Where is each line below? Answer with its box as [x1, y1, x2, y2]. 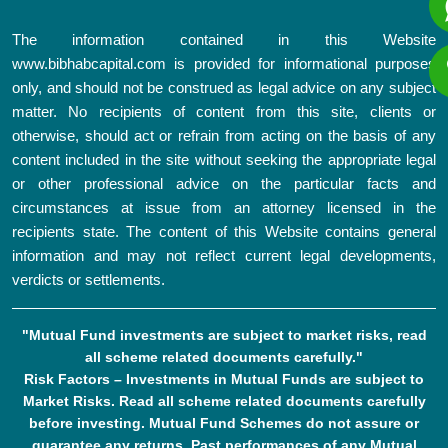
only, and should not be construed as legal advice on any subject [12, 79, 436, 97]
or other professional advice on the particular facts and [12, 175, 436, 193]
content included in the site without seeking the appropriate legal [12, 151, 436, 169]
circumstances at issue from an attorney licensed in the [12, 199, 436, 217]
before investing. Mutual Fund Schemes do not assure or [29, 415, 419, 432]
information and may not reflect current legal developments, [12, 247, 436, 265]
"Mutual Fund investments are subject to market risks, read [21, 327, 427, 344]
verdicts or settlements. [12, 271, 165, 289]
